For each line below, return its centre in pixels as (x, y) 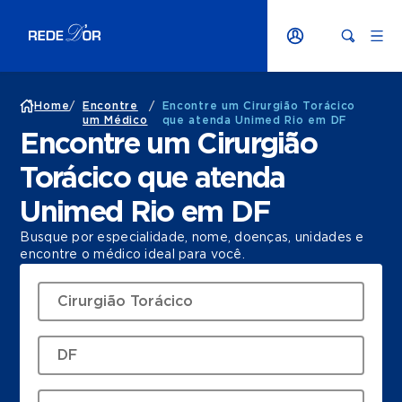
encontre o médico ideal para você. (132, 255)
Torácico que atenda (153, 179)
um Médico (115, 120)
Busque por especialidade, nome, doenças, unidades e (192, 238)
